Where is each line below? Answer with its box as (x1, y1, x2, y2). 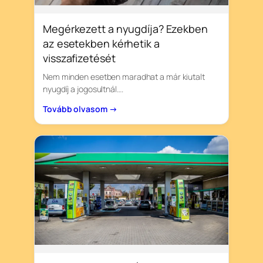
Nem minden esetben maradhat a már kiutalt (43, 71, 205, 83)
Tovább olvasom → (43, 103, 117, 115)
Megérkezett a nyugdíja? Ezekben (43, 22, 208, 36)
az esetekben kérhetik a (43, 36, 160, 51)
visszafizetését (43, 51, 116, 66)
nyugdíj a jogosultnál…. (43, 83, 123, 95)
